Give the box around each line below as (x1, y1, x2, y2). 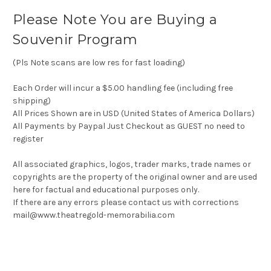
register (13, 134, 44, 145)
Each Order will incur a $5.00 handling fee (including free (13, 83, 233, 94)
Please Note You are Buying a (13, 11, 217, 28)
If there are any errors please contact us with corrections (13, 197, 239, 208)
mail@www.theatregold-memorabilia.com (13, 210, 175, 221)
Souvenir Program (13, 31, 137, 48)
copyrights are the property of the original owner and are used (13, 172, 257, 183)
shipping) (13, 96, 51, 106)
